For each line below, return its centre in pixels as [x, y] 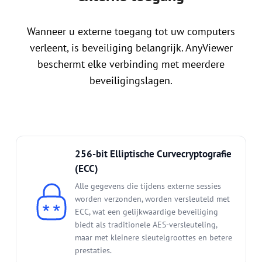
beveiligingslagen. [131, 80]
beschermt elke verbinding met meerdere [131, 64]
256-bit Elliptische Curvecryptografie [153, 154]
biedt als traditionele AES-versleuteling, [146, 224]
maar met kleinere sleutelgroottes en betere [153, 237]
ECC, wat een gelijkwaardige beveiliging [146, 211]
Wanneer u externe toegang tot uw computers [131, 31]
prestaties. [93, 250]
